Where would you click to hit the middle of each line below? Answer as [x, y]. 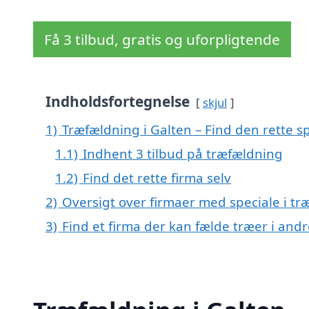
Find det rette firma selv [157, 178]
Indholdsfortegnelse [118, 102]
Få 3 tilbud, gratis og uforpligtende [162, 40]
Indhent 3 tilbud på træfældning [183, 154]
